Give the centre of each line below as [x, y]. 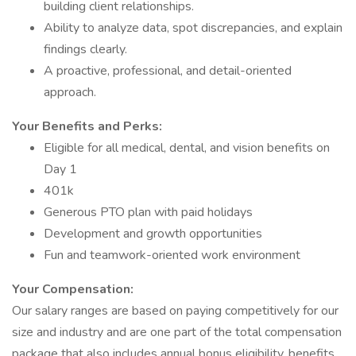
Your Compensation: [73, 289]
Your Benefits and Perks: [89, 126]
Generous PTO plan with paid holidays [148, 212]
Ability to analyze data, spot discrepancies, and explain [193, 28]
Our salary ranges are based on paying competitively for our [175, 311]
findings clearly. [85, 49]
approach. [70, 92]
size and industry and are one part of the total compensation [177, 332]
